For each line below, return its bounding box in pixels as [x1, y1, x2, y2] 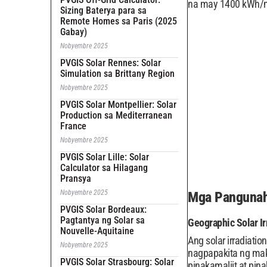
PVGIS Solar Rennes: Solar [60, 57, 161, 69]
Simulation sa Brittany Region [60, 68, 175, 79]
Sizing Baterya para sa [60, 5, 147, 16]
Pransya [60, 173, 91, 184]
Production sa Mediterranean [60, 110, 172, 121]
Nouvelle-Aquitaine [60, 225, 134, 237]
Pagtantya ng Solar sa [60, 215, 145, 226]
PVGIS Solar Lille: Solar [60, 151, 149, 163]
